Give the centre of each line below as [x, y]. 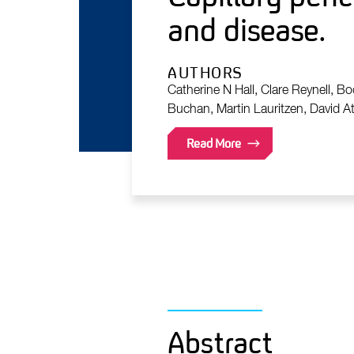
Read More [214, 143]
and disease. [246, 31]
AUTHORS [205, 73]
